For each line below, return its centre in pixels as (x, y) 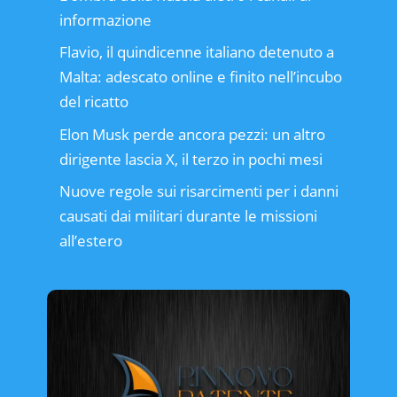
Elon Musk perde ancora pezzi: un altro (192, 134)
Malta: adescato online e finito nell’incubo (200, 77)
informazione (105, 19)
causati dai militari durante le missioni (188, 216)
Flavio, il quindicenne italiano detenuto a (196, 52)
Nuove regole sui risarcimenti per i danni (198, 191)
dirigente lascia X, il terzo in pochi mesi (191, 159)
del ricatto (93, 102)
